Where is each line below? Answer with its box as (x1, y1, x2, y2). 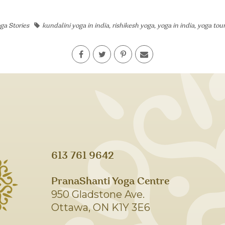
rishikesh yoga (112, 22, 154, 29)
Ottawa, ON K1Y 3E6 (51, 201, 151, 213)
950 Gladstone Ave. (51, 188, 145, 200)
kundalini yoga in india (42, 22, 109, 29)
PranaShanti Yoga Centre (51, 176, 170, 186)
